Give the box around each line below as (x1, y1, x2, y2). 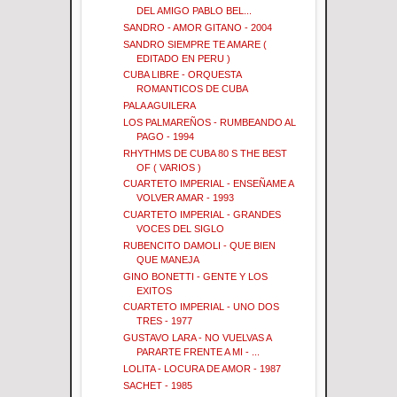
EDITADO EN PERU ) (136, 52, 231, 64)
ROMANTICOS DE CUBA (136, 83, 249, 95)
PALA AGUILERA (123, 100, 197, 112)
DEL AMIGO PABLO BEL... (136, 5, 253, 17)
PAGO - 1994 (136, 130, 195, 142)
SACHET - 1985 (123, 379, 193, 391)
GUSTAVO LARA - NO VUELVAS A (123, 332, 272, 344)
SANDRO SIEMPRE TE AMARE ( (123, 38, 268, 50)
